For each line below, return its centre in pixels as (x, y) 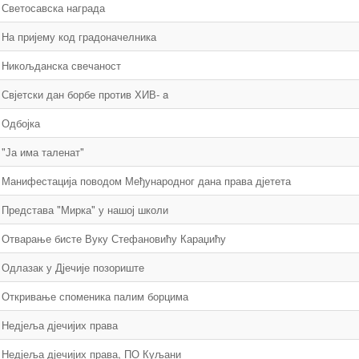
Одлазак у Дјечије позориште (73, 267)
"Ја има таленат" (43, 152)
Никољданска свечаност (61, 65)
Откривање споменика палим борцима (95, 296)
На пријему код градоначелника (79, 36)
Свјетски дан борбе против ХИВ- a (85, 94)
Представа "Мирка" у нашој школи (85, 210)
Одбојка (21, 123)
